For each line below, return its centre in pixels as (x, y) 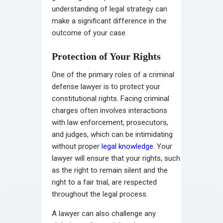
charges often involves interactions (110, 110)
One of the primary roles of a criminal (113, 74)
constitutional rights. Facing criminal (111, 98)
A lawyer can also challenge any (104, 213)
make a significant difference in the (109, 21)
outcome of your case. (89, 33)
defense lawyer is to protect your (106, 86)
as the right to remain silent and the (110, 170)
